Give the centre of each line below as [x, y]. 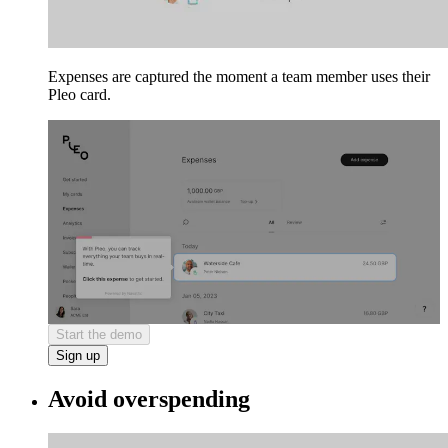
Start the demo [99, 335]
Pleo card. [79, 95]
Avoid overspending [149, 399]
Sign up [78, 356]
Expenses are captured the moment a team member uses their [239, 77]
